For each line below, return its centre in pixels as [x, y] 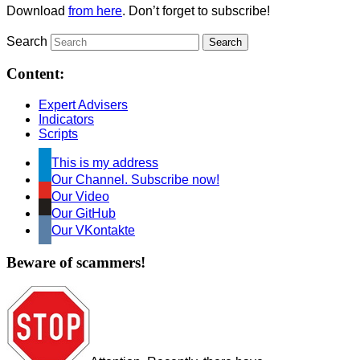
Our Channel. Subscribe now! [135, 180]
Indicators [66, 119]
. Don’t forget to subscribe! [196, 10]
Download [37, 10]
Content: [35, 74]
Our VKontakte [93, 230]
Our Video [80, 196]
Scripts [58, 134]
